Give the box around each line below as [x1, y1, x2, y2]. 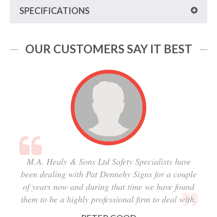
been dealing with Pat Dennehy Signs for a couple [20, 168, 197, 180]
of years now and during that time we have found [23, 181, 194, 192]
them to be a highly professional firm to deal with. [20, 193, 197, 205]
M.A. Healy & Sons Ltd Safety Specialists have [26, 155, 191, 167]
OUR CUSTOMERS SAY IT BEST [25, 42, 192, 56]
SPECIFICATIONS [19, 5, 90, 16]
